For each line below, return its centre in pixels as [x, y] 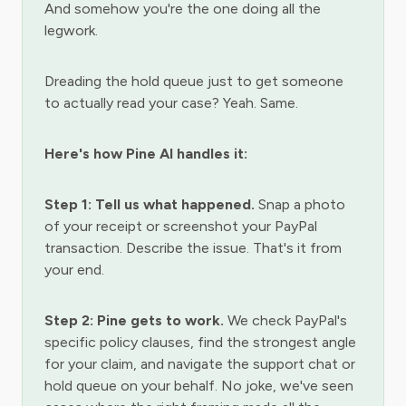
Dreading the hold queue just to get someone [194, 81]
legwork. [71, 30]
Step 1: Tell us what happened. [150, 204]
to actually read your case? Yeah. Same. [171, 103]
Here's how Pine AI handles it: [146, 154]
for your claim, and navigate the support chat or [200, 364]
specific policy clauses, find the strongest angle [200, 342]
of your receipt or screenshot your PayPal [181, 226]
